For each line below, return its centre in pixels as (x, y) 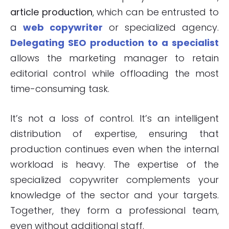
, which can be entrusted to (156, 12)
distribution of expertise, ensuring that (114, 134)
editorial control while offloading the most (114, 74)
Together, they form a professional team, (114, 211)
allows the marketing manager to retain (114, 58)
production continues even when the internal (114, 149)
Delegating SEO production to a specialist (114, 43)
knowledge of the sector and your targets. (114, 195)
